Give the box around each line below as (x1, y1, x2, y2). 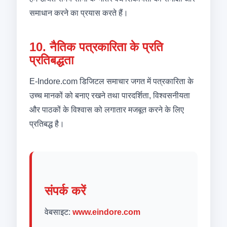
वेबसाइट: (44, 208, 72, 216)
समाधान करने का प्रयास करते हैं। (29, 9, 128, 17)
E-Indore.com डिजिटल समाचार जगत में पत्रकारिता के (29, 77, 194, 86)
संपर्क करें (44, 184, 86, 198)
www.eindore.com (72, 208, 140, 216)
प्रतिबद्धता (29, 53, 73, 67)
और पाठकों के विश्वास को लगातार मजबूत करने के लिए (29, 105, 184, 114)
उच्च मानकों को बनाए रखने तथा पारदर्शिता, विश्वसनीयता (29, 91, 190, 100)
